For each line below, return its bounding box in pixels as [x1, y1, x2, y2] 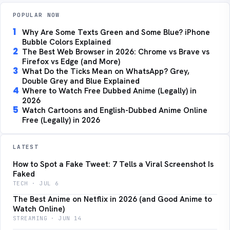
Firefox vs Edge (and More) [22, 56, 121, 67]
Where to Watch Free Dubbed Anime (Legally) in [22, 86, 197, 97]
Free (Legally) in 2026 [22, 115, 101, 126]
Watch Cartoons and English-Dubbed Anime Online [22, 105, 208, 116]
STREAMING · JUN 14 [13, 215, 82, 222]
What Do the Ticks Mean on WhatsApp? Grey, [22, 66, 190, 77]
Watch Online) [13, 204, 65, 215]
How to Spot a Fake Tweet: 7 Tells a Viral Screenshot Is [13, 159, 214, 170]
